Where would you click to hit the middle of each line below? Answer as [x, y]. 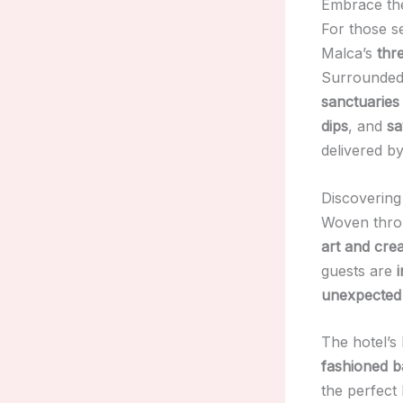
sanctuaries [360, 102]
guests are [359, 270]
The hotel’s [361, 342]
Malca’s [349, 54]
